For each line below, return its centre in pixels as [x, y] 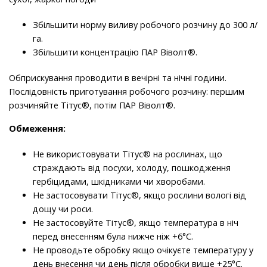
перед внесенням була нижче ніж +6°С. [113, 237]
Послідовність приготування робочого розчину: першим [127, 92]
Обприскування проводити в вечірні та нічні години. [118, 78]
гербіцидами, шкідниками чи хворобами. [119, 182]
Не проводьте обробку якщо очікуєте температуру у [143, 250]
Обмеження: [37, 129]
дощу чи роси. [63, 209]
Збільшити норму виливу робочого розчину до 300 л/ [145, 25]
